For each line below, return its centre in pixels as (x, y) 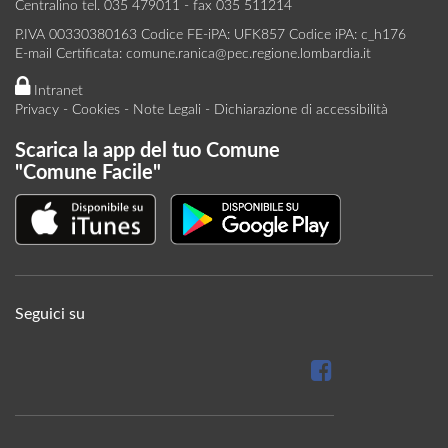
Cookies (96, 110)
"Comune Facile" (88, 173)
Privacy (37, 110)
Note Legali (167, 110)
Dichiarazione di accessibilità (301, 110)
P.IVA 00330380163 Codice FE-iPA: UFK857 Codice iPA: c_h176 (210, 35)
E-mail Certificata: (70, 54)
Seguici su (50, 314)
